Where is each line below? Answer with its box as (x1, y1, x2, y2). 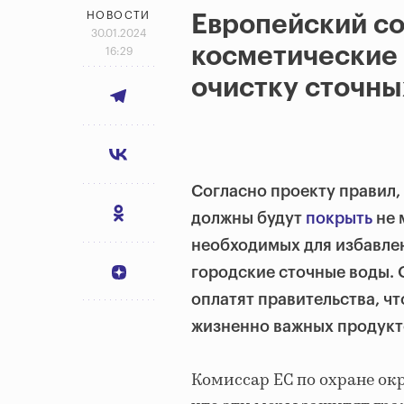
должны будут (191, 210, 302, 227)
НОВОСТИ (87, 10, 151, 22)
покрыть (306, 210, 372, 227)
